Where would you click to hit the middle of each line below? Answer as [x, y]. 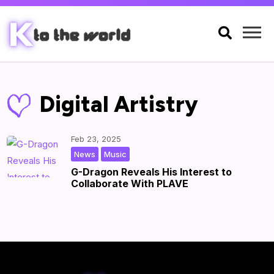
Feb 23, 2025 [96, 139]
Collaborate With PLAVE [130, 184]
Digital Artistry [119, 105]
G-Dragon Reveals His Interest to [152, 172]
